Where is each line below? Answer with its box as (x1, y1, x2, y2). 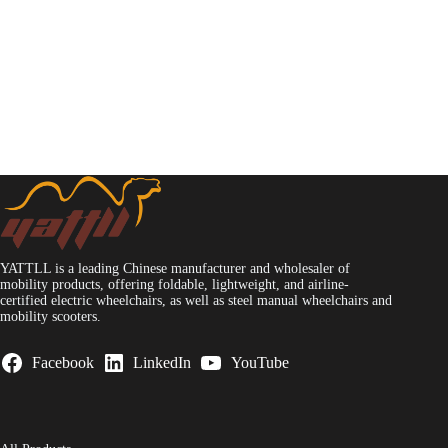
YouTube (230, 354, 289, 372)
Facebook (31, 354, 94, 372)
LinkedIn (133, 354, 192, 372)
